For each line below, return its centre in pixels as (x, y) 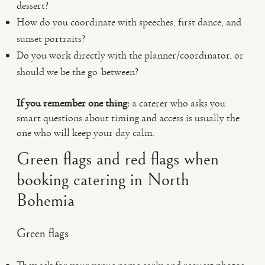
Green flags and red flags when (118, 159)
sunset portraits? (51, 38)
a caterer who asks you (177, 103)
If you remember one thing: (73, 103)
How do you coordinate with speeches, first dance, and (129, 22)
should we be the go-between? (77, 72)
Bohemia (46, 201)
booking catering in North (103, 180)
